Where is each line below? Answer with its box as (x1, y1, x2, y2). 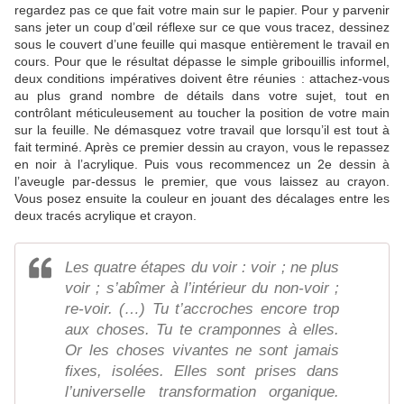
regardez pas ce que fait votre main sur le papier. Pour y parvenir (14, 3, 390, 18)
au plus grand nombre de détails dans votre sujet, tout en (14, 88, 390, 104)
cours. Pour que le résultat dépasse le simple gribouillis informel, (14, 54, 390, 69)
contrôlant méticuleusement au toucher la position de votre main (14, 106, 390, 121)
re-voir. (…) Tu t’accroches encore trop (65, 300, 339, 318)
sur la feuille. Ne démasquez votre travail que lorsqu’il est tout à (14, 123, 390, 138)
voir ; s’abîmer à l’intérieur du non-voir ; (65, 280, 339, 298)
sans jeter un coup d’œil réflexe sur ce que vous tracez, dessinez (14, 20, 390, 35)
